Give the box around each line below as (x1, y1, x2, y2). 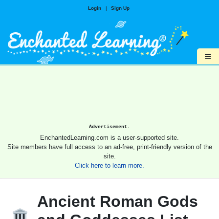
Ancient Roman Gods (37, 193, 198, 211)
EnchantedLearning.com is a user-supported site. (40, 134, 179, 142)
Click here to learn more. (75, 162, 144, 170)
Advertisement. (89, 124, 130, 130)
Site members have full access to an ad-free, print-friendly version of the (7, 143, 212, 151)
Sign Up (110, 5, 130, 11)
